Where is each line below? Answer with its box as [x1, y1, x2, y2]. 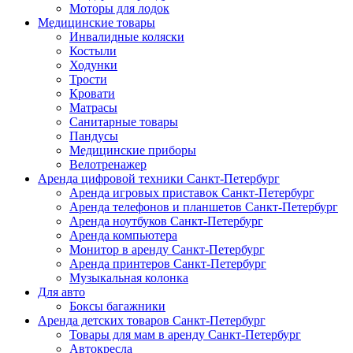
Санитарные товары [69, 115, 178, 129]
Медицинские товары [38, 16, 155, 30]
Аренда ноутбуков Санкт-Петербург [69, 214, 263, 229]
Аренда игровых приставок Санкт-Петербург [69, 186, 314, 200]
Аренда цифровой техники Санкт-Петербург [38, 172, 280, 186]
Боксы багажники [69, 299, 165, 314]
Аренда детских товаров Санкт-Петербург [38, 314, 266, 328]
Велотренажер [69, 158, 147, 172]
